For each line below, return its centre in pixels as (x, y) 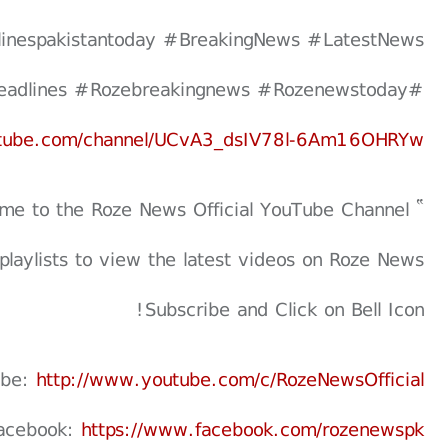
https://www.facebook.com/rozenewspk (252, 429)
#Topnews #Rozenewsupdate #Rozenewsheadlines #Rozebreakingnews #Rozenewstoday (416, 89)
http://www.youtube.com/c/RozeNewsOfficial (230, 379)
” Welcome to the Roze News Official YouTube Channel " (416, 209)
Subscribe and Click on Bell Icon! (284, 309)
